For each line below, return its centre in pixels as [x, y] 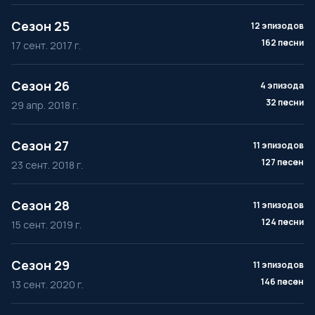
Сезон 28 [40, 205]
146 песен [282, 282]
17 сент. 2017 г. [46, 45]
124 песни [283, 222]
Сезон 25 [40, 26]
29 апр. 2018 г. [45, 105]
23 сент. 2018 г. [47, 165]
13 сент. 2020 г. [47, 284]
